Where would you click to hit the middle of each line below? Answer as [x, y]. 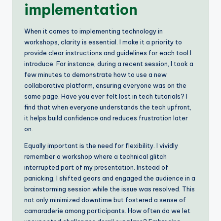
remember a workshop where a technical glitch [95, 156]
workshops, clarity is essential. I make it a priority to [103, 42]
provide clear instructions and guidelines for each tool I [108, 53]
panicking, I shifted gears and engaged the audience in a [110, 178]
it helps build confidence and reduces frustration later [106, 118]
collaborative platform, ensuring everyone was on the [105, 85]
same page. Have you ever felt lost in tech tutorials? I [106, 96]
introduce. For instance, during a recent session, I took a [109, 63]
